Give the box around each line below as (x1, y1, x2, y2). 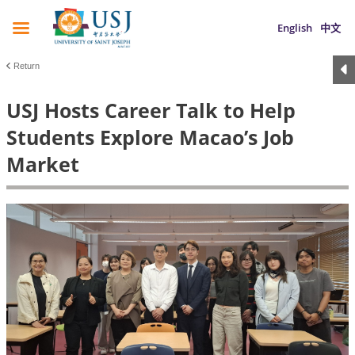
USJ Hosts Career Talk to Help (6, 97, 296, 124)
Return (13, 61, 40, 71)
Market (6, 151, 79, 177)
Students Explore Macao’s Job (6, 124, 294, 151)
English (277, 21, 312, 35)
